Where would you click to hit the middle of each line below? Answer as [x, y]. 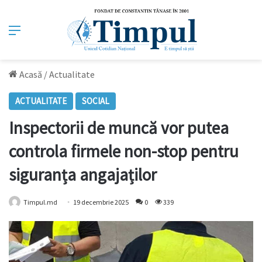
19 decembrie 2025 [101, 202]
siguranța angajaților [83, 175]
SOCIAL [96, 101]
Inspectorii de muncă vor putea [119, 128]
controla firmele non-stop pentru [124, 151]
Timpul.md [40, 202]
